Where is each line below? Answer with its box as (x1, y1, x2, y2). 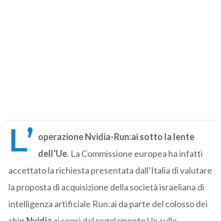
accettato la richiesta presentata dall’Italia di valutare (8, 164, 213, 176)
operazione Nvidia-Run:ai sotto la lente (38, 131, 195, 142)
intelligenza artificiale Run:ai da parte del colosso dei (8, 198, 208, 209)
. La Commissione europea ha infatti (67, 147, 203, 159)
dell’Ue (38, 147, 68, 159)
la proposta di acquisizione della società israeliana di (8, 181, 205, 192)
